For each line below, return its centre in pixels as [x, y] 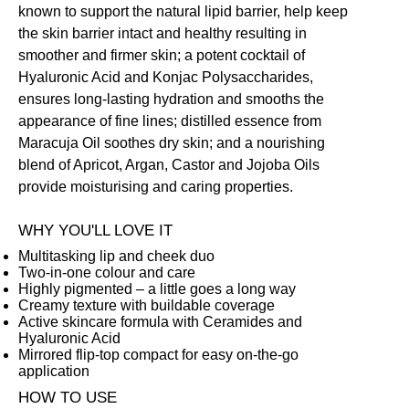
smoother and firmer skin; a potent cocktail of [162, 56]
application [54, 372]
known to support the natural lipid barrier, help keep [184, 12]
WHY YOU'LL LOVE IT [96, 231]
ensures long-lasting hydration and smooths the [172, 100]
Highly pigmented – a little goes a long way [157, 289]
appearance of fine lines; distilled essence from [170, 121]
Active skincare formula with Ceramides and [161, 322]
